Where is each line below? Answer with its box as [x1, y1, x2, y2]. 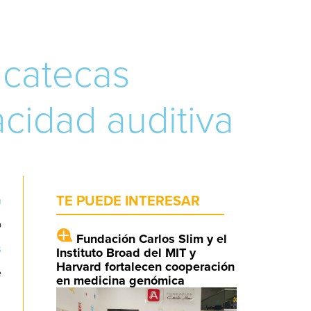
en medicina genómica [56, 272, 185, 288]
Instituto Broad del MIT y [56, 244, 196, 260]
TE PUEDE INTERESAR [56, 192, 200, 210]
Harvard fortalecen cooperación [56, 258, 235, 274]
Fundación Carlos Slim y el [76, 230, 227, 246]
